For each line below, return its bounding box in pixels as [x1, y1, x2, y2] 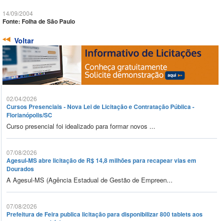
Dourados [6, 164, 34, 174]
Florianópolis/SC [6, 110, 52, 120]
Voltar [14, 36, 34, 46]
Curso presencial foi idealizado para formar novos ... [6, 121, 155, 131]
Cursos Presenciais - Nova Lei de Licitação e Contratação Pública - [6, 102, 194, 111]
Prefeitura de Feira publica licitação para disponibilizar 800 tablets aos [6, 210, 203, 219]
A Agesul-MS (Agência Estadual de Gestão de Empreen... [6, 175, 173, 185]
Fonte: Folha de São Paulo [2, 17, 75, 26]
